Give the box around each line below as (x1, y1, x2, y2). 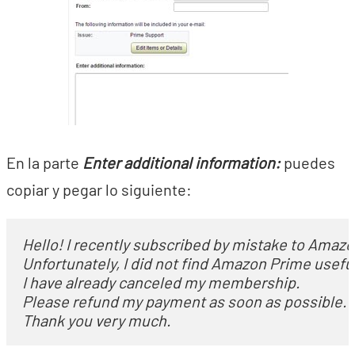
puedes (284, 153, 335, 172)
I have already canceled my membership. (22, 273, 303, 292)
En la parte (6, 153, 82, 172)
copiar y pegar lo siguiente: (6, 180, 192, 199)
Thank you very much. (22, 311, 171, 330)
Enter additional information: (82, 153, 284, 172)
